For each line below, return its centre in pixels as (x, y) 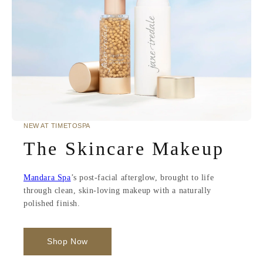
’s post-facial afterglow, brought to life (142, 178)
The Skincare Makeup (124, 149)
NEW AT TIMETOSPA (57, 126)
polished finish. (52, 204)
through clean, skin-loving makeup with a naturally (118, 191)
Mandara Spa (47, 178)
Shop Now (68, 242)
